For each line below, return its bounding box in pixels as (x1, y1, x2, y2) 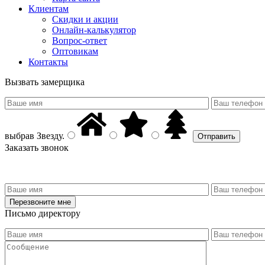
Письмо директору (5, 208, 80, 218)
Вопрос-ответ (52, 35, 107, 46)
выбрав (5, 130, 34, 141)
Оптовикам (52, 46, 98, 56)
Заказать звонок (5, 142, 69, 153)
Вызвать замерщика (5, 76, 85, 87)
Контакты (28, 56, 68, 67)
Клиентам (28, 3, 69, 14)
